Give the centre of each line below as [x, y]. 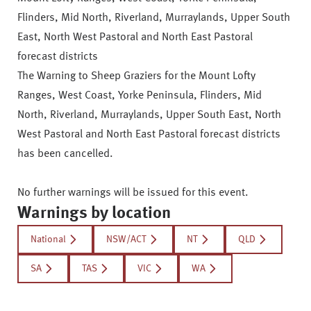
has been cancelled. [65, 154]
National [48, 239]
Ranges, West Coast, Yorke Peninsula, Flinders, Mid [140, 96]
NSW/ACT [126, 239]
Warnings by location [94, 214]
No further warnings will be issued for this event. [133, 193]
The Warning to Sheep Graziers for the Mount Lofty [136, 76]
